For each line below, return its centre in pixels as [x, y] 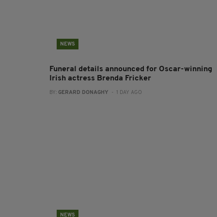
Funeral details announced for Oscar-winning [131, 69]
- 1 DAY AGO [125, 93]
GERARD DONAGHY [83, 93]
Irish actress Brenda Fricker [100, 78]
